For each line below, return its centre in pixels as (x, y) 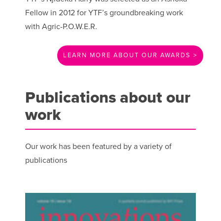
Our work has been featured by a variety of (98, 146)
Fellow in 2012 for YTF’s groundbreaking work (104, 13)
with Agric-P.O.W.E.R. (61, 26)
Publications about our (108, 97)
